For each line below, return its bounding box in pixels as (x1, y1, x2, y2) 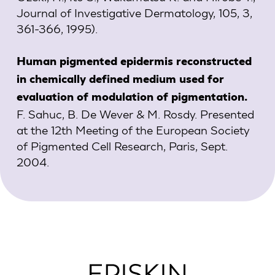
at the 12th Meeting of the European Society (16, 122, 250, 137)
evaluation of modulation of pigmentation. (16, 91, 247, 104)
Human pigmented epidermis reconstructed (16, 56, 252, 68)
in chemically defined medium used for (16, 74, 224, 86)
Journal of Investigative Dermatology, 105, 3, (16, 5, 252, 20)
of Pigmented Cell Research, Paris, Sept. (16, 138, 228, 153)
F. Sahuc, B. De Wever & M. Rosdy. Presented (16, 106, 254, 121)
